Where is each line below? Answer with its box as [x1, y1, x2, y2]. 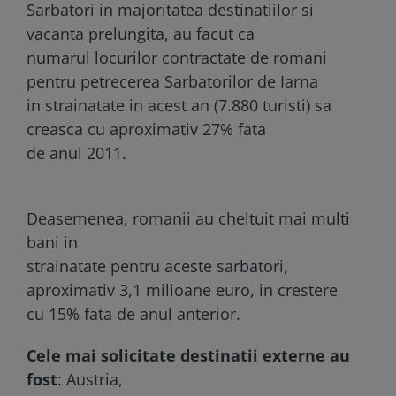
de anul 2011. [27, 141, 126, 164]
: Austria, [57, 368, 123, 390]
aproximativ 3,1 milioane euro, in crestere [27, 278, 338, 301]
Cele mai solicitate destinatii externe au [27, 344, 350, 366]
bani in [27, 231, 78, 253]
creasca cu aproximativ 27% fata [27, 118, 266, 140]
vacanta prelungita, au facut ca [27, 22, 255, 44]
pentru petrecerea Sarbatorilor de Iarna [27, 70, 318, 92]
